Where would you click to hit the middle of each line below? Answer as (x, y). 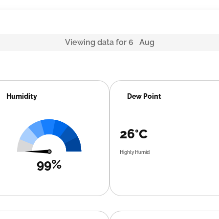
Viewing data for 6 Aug (109, 42)
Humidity (22, 96)
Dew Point (144, 96)
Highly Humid (134, 152)
